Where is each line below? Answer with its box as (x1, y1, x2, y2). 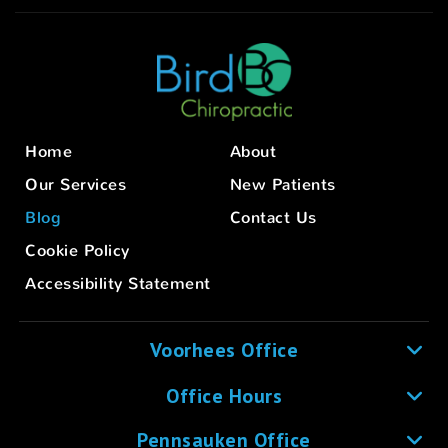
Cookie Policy (25, 239, 130, 261)
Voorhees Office (149, 336, 299, 363)
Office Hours (166, 382, 282, 409)
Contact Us (229, 206, 317, 228)
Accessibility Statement (25, 272, 211, 294)
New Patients (229, 173, 336, 195)
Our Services (25, 173, 126, 195)
